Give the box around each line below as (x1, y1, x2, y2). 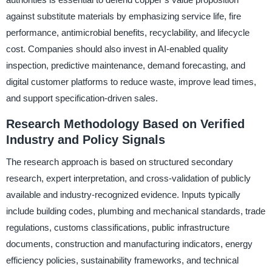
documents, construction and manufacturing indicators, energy (5, 238, 253, 249)
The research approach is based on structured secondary (5, 156, 233, 167)
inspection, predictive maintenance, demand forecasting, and (5, 59, 245, 70)
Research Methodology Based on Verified (5, 117, 245, 131)
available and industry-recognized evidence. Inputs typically (5, 189, 240, 200)
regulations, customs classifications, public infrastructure (5, 222, 229, 233)
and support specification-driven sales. (5, 92, 158, 103)
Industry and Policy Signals (5, 132, 165, 146)
